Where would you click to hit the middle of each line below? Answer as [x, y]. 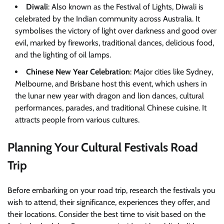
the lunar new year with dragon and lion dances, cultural [109, 96]
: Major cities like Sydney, [171, 72]
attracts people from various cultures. [77, 120]
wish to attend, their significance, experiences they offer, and [109, 202]
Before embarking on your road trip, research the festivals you [111, 190]
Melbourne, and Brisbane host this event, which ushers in [111, 84]
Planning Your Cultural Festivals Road [103, 147]
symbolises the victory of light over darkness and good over [116, 31]
